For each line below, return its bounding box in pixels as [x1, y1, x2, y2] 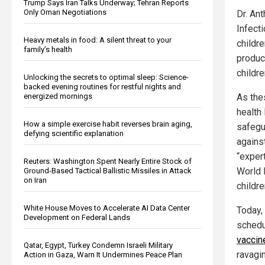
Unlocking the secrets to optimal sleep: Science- [24, 72, 189, 82]
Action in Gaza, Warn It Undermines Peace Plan [24, 250, 182, 259]
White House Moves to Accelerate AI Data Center [24, 203, 190, 212]
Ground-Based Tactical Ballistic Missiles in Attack [24, 166, 192, 175]
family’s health [24, 44, 72, 54]
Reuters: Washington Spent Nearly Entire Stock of [24, 156, 192, 166]
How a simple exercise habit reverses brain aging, [24, 119, 192, 128]
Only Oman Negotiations [24, 7, 106, 17]
